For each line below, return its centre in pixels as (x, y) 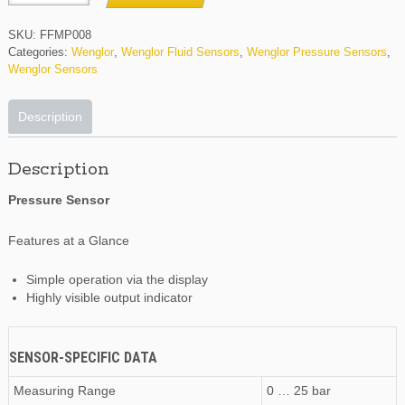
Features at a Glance (68, 241)
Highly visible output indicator (109, 298)
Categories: (39, 52)
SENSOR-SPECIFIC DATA (83, 358)
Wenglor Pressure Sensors (316, 52)
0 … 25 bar (298, 391)
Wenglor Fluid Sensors (180, 52)
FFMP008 (65, 35)
